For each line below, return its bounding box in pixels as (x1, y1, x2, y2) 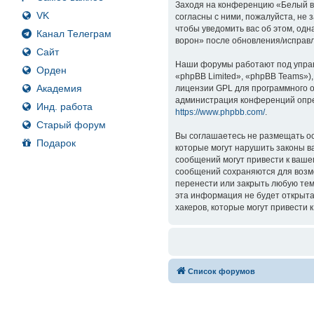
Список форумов (188, 267, 256, 276)
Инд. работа (36, 100, 93, 112)
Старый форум (36, 118, 106, 130)
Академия (36, 82, 82, 94)
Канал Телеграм (36, 27, 111, 39)
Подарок (36, 137, 76, 149)
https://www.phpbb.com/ (175, 107, 266, 118)
